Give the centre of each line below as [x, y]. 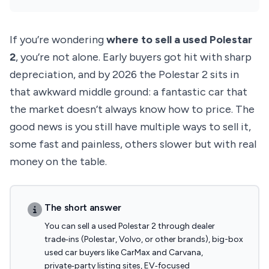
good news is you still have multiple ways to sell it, [130, 127]
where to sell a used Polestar [179, 40]
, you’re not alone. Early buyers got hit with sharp [134, 57]
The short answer [83, 207]
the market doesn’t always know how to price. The [132, 109]
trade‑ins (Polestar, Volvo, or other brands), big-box [144, 239]
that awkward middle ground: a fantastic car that [128, 92]
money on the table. [58, 162]
